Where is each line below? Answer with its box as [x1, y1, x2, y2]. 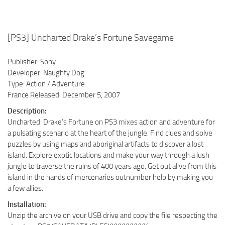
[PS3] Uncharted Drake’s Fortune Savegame [8, 32, 174, 43]
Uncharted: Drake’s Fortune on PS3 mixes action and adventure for [8, 117, 215, 127]
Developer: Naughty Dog [8, 68, 84, 77]
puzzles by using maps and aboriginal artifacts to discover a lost [8, 139, 203, 149]
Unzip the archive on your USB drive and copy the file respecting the [8, 210, 217, 220]
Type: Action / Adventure [8, 79, 85, 88]
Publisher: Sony [8, 57, 56, 66]
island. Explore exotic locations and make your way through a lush [8, 150, 209, 160]
